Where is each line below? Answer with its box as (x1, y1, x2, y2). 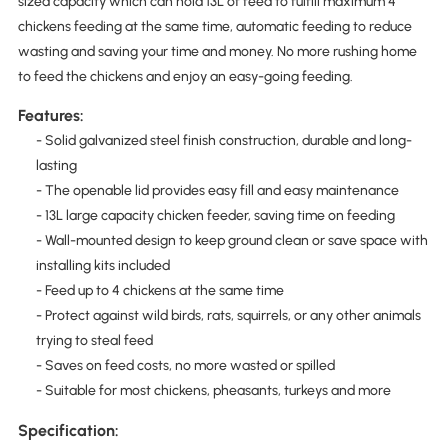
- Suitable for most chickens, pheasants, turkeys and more (35, 382, 391, 400)
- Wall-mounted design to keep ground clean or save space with (35, 232, 428, 250)
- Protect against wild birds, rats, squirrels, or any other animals (35, 307, 421, 325)
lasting (35, 157, 77, 175)
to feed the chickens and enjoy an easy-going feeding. (17, 68, 353, 86)
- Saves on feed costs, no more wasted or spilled (35, 357, 335, 375)
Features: (17, 106, 84, 126)
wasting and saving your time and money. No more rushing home (17, 43, 417, 61)
